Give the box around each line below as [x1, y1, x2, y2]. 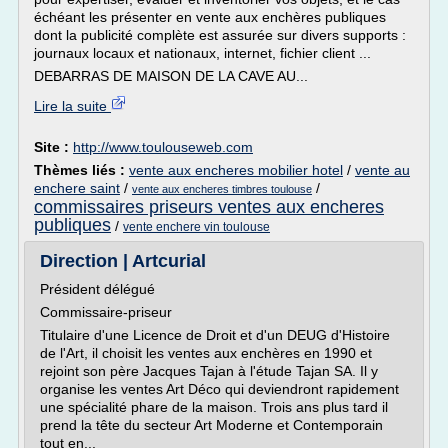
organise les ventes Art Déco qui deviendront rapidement [40, 381, 399, 397]
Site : [34, 139, 73, 155]
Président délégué [40, 281, 155, 297]
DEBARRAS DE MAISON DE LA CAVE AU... [34, 68, 308, 84]
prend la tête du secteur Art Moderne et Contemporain [40, 417, 383, 433]
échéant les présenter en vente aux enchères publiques [34, 9, 386, 25]
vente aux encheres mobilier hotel [129, 162, 343, 178]
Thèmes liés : [34, 162, 129, 178]
